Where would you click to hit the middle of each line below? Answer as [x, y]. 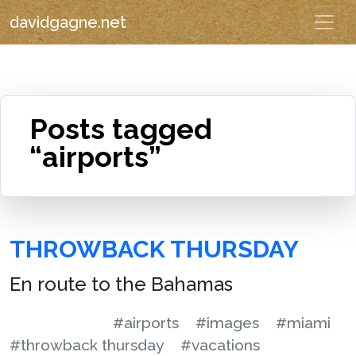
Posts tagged [120, 129]
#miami [303, 323]
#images [227, 323]
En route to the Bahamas [121, 284]
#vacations [220, 345]
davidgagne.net [68, 22]
